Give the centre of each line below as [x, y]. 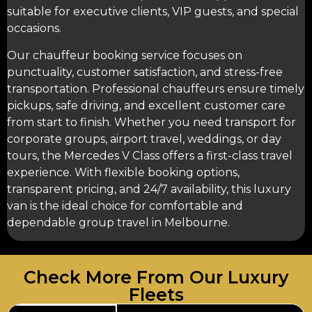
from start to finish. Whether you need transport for [151, 122]
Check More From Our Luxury [156, 277]
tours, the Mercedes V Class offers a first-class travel [150, 155]
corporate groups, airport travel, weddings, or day [144, 139]
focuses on [211, 55]
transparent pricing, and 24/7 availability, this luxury [149, 189]
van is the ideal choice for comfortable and [125, 205]
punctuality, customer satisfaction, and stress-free [145, 72]
